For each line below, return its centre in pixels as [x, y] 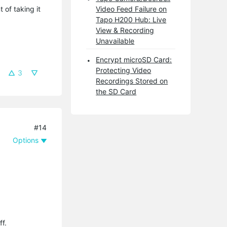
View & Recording [125, 30]
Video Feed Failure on [131, 9]
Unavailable [115, 41]
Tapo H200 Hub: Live [131, 19]
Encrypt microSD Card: [134, 59]
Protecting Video [124, 70]
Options [26, 140]
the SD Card [116, 91]
